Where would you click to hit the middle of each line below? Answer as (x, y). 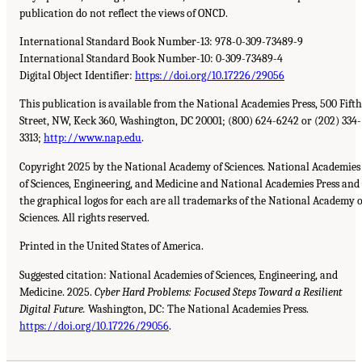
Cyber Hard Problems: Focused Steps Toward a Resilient (219, 292)
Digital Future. (53, 309)
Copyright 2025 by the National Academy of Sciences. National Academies (190, 166)
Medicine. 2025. (57, 292)
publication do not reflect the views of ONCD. (124, 13)
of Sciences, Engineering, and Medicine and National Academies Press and (189, 183)
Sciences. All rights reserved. (84, 217)
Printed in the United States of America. (112, 246)
